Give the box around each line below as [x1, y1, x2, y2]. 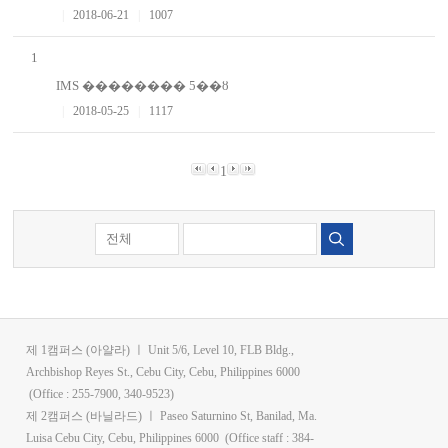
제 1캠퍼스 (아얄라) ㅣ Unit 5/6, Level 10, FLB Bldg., [26, 343, 295, 358]
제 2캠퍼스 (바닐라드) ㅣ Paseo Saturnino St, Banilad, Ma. [26, 409, 318, 424]
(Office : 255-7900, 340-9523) [26, 387, 175, 402]
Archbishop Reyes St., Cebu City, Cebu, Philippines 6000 [26, 365, 301, 380]
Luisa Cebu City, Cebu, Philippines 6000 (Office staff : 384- [26, 431, 315, 446]
